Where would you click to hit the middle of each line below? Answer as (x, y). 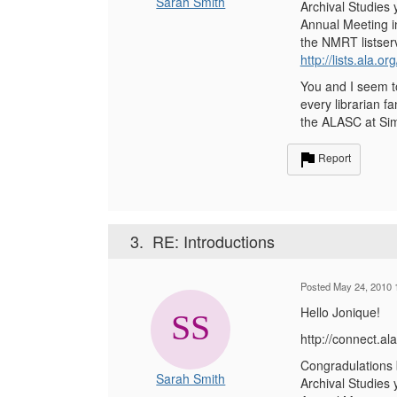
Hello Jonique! (340, 312)
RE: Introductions (214, 241)
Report (334, 158)
